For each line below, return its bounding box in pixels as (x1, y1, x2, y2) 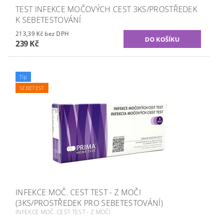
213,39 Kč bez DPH (45, 30, 69, 38)
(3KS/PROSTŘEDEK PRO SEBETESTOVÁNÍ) (15, 198, 163, 209)
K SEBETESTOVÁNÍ (15, 15, 81, 26)
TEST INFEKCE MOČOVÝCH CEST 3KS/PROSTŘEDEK (15, 4, 198, 15)
